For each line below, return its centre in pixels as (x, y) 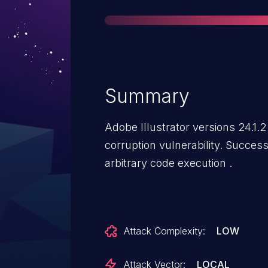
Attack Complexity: (165, 231)
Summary (147, 96)
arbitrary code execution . (168, 163)
